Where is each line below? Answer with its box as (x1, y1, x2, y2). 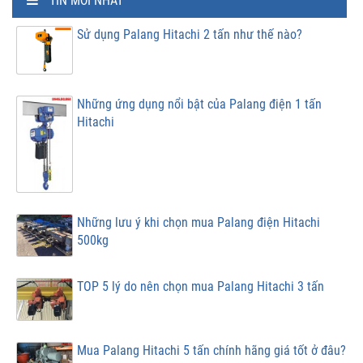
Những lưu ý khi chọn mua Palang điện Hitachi (77, 215, 320, 231)
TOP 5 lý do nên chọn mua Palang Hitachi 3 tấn (77, 279, 324, 295)
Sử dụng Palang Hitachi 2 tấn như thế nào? (77, 27, 302, 42)
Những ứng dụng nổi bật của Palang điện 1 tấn (77, 96, 322, 112)
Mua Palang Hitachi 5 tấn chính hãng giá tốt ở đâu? (77, 343, 346, 359)
